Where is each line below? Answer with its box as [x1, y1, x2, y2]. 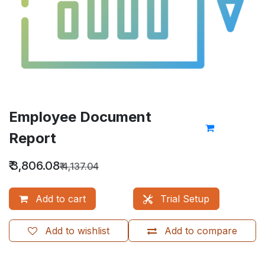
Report [9, 129, 56, 147]
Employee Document [9, 108, 151, 125]
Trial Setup [157, 192, 209, 205]
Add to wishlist [45, 224, 109, 237]
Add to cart [33, 192, 86, 205]
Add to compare [164, 224, 237, 237]
